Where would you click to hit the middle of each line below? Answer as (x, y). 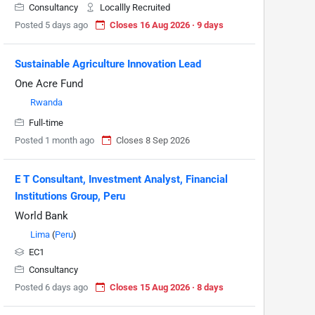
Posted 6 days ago (51, 288)
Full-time (45, 123)
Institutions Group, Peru (70, 197)
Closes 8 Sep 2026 (153, 141)
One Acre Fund (49, 84)
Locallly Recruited (134, 8)
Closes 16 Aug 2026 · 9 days (167, 25)
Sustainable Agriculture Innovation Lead (108, 64)
